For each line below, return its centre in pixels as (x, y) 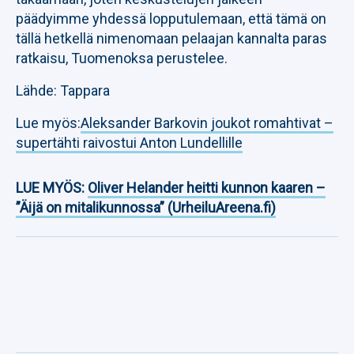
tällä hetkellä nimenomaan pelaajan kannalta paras (171, 38)
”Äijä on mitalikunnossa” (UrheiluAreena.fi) (146, 207)
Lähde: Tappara (63, 90)
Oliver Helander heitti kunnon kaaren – (207, 188)
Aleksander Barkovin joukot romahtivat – (207, 123)
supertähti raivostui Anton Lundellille (129, 143)
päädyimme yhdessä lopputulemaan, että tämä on (171, 19)
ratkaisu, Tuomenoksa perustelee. (122, 58)
